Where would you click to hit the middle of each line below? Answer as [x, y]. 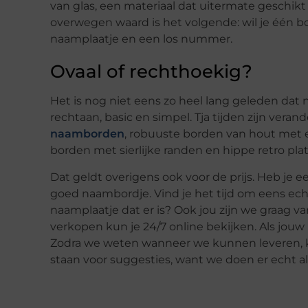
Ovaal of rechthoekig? [151, 72]
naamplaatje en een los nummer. [141, 39]
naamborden [87, 134]
